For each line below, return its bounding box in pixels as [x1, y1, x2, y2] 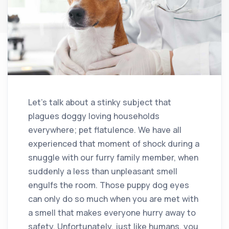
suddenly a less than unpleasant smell [28, 165, 177, 177]
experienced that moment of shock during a [28, 138, 199, 149]
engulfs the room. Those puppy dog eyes [28, 179, 189, 191]
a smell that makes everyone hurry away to [28, 207, 196, 218]
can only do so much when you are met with [28, 193, 198, 204]
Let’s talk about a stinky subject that [28, 96, 171, 108]
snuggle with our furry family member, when [28, 151, 198, 163]
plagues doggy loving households [28, 110, 159, 122]
